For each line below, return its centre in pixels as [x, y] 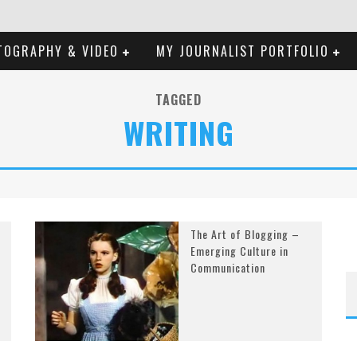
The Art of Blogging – [245, 234]
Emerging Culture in [239, 251]
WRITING [178, 132]
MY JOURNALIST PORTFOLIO [243, 51]
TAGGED [178, 100]
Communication [228, 267]
